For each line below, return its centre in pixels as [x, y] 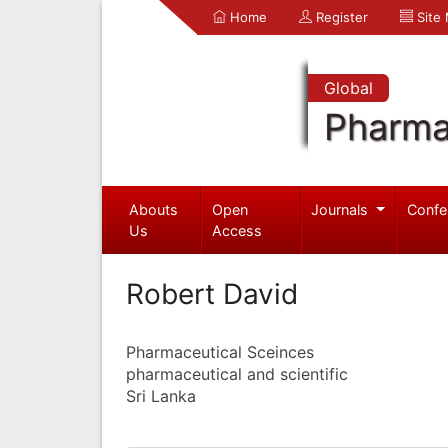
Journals [342, 209]
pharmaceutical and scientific [237, 373]
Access [237, 230]
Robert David [212, 293]
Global [348, 88]
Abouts [153, 209]
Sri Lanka [161, 395]
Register [340, 17]
